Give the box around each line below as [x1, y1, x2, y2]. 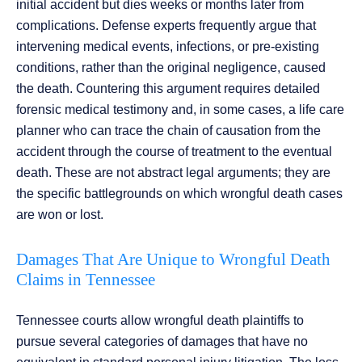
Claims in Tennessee [16, 270, 155, 290]
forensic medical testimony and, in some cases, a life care [16, 103, 344, 117]
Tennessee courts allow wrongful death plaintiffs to [16, 314, 304, 328]
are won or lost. [16, 208, 103, 222]
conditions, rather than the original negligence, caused [16, 61, 326, 75]
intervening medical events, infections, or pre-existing [16, 40, 319, 54]
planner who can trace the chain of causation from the [16, 124, 321, 138]
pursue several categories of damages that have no [16, 335, 308, 349]
